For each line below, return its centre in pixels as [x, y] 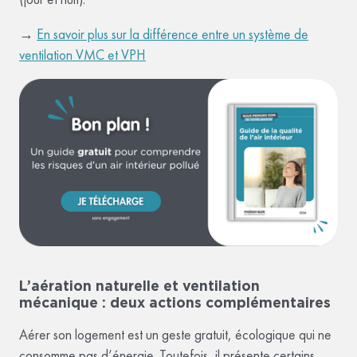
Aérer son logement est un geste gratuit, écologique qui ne [175, 335]
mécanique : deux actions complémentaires [175, 302]
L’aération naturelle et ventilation [139, 285]
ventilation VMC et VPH [82, 55]
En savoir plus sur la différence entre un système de [173, 34]
